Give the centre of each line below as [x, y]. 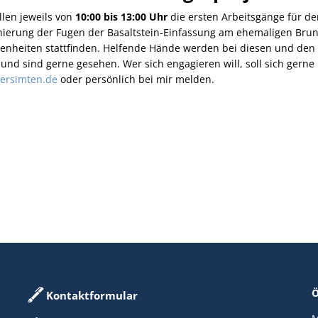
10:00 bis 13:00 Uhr [121, 17]
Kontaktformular [92, 295]
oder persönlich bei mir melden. [136, 79]
